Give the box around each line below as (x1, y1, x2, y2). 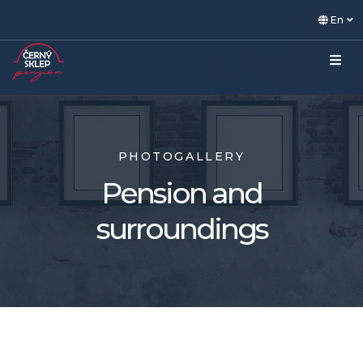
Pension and (101, 175, 262, 211)
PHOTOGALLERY (117, 149, 246, 164)
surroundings (96, 211, 267, 246)
